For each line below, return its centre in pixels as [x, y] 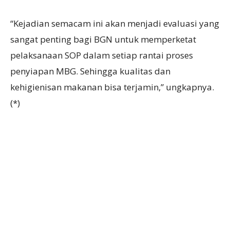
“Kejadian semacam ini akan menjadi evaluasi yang [115, 24]
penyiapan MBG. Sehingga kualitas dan [90, 71]
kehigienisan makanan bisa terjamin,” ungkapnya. [112, 87]
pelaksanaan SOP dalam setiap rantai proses [102, 55]
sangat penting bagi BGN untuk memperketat [103, 40]
